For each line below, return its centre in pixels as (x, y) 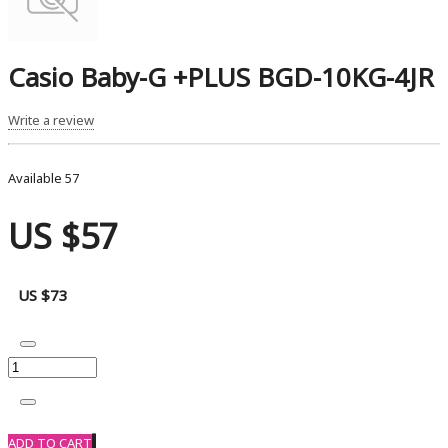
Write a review (51, 119)
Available (36, 177)
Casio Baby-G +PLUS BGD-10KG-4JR (221, 77)
